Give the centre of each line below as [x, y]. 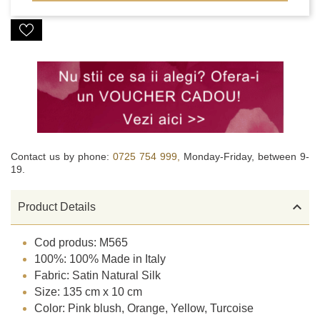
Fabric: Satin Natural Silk [98, 276]
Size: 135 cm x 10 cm [89, 292]
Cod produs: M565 [81, 243]
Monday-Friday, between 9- [246, 156]
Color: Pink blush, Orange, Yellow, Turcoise [144, 309]
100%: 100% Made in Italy [100, 259]
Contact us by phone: [62, 156]
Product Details [57, 207]
